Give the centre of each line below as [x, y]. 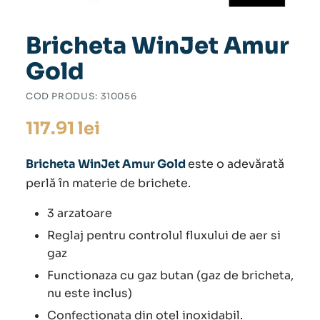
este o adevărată [236, 164]
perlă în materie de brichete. [108, 183]
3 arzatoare [80, 213]
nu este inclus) [90, 293]
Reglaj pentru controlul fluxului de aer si [164, 235]
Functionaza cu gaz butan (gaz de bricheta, [170, 275]
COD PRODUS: [63, 96]
